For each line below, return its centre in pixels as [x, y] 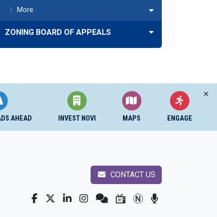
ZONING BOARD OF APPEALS [58, 32]
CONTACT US [132, 175]
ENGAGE [180, 118]
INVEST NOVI [77, 118]
